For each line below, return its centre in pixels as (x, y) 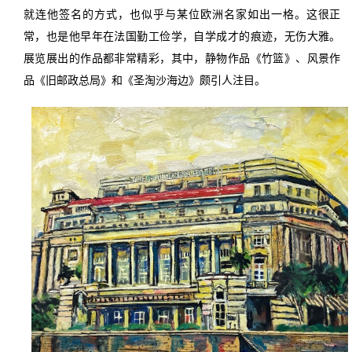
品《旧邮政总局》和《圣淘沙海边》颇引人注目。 (144, 80)
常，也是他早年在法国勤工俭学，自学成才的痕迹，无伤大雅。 (182, 36)
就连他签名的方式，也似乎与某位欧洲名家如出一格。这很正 (182, 14)
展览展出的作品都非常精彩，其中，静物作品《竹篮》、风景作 (182, 58)
